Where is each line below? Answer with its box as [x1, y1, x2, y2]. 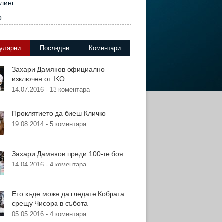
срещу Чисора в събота [12, 199, 88, 207]
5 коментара [50, 121, 86, 128]
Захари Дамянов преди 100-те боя [12, 150, 123, 158]
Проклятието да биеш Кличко [12, 110, 106, 117]
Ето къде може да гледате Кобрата [12, 190, 124, 198]
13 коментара [50, 86, 90, 93]
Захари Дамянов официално [12, 65, 105, 73]
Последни [40, 44, 70, 52]
